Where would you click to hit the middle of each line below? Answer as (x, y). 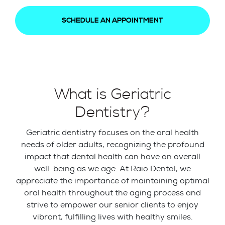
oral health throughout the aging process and (113, 192)
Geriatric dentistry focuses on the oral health (113, 132)
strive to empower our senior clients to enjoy (113, 204)
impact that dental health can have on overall (113, 156)
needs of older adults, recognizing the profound (113, 144)
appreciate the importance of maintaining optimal (113, 180)
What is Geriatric (113, 94)
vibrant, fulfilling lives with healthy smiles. (113, 216)
